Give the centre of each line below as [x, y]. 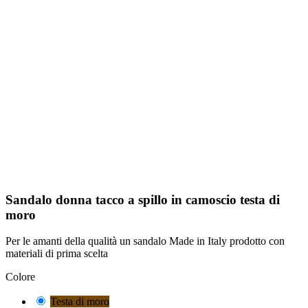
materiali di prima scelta [57, 254]
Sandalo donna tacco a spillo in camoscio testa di [143, 199]
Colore [20, 277]
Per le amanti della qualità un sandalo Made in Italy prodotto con [145, 241]
